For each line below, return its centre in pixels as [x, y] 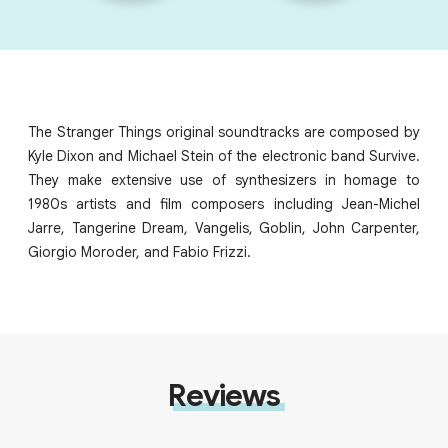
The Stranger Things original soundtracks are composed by [224, 132]
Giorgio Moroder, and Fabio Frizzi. [139, 252]
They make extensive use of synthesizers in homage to [224, 180]
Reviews [224, 396]
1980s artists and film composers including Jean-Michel [224, 204]
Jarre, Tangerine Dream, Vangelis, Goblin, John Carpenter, [224, 228]
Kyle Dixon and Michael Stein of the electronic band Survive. [224, 156]
